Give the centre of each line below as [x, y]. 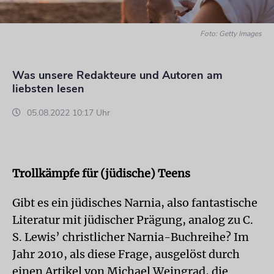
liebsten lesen [48, 89]
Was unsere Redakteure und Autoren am [117, 75]
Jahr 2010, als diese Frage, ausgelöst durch [126, 254]
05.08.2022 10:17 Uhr [67, 113]
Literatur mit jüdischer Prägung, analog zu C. [133, 220]
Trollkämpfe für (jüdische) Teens [101, 173]
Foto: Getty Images [231, 34]
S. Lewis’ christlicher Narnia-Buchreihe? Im [131, 237]
